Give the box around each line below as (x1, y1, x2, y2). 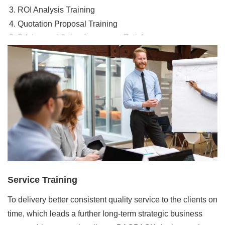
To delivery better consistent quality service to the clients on (8, 195, 217, 204)
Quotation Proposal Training (18, 19, 118, 28)
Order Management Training (18, 47, 118, 56)
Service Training (8, 175, 77, 185)
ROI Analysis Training (18, 5, 95, 14)
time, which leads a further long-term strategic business (8, 209, 202, 218)
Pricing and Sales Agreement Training (18, 33, 153, 42)
